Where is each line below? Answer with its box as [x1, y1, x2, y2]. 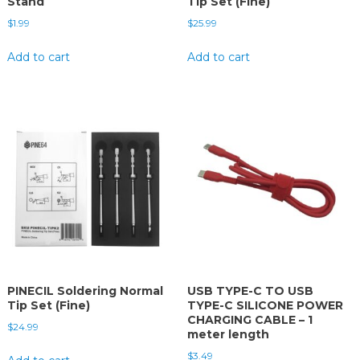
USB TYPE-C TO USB [186, 284, 313, 299]
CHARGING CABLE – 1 [186, 313, 313, 328]
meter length [186, 327, 269, 342]
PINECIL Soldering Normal [6, 284, 163, 299]
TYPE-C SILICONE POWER [186, 298, 343, 313]
